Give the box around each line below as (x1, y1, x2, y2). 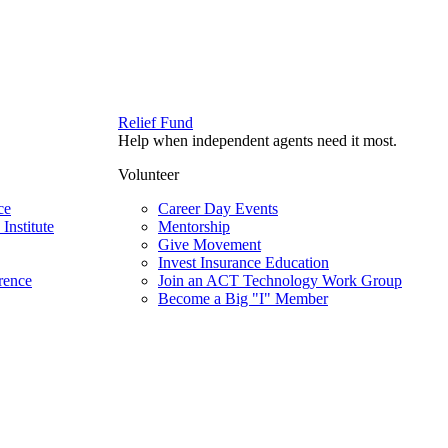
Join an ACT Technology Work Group (158, 272, 402, 290)
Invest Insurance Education (158, 254, 329, 272)
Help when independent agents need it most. (118, 132, 397, 150)
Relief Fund (118, 114, 193, 132)
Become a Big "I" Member (158, 290, 328, 308)
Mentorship (158, 218, 230, 236)
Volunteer (118, 166, 179, 184)
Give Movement (158, 236, 261, 254)
